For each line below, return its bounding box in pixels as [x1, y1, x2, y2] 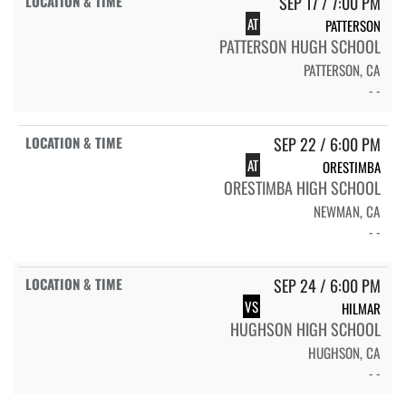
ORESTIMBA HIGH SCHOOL [224, 176, 381, 200]
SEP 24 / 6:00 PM [274, 274, 381, 298]
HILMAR [342, 298, 381, 319]
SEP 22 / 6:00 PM [274, 132, 381, 157]
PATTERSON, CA [304, 60, 381, 81]
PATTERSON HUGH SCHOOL [219, 34, 381, 59]
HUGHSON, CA [308, 343, 381, 363]
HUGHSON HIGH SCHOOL [230, 317, 381, 342]
